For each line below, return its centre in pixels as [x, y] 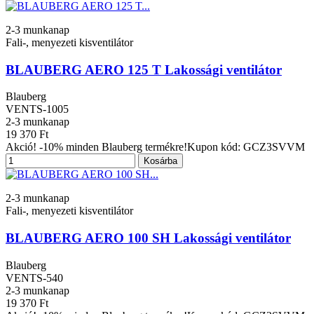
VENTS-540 [34, 278]
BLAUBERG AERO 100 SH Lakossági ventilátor [148, 238]
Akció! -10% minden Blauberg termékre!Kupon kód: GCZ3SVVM [155, 147]
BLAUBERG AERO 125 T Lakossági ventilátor [144, 69]
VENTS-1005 [37, 109]
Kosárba [161, 161]
